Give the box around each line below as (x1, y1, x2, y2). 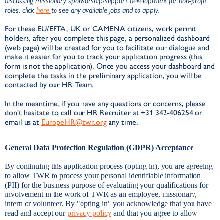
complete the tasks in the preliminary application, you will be (5, 71, 202, 80)
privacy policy (67, 209, 111, 217)
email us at (5, 117, 41, 127)
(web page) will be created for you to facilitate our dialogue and (5, 43, 209, 52)
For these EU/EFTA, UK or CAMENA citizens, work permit (5, 24, 196, 33)
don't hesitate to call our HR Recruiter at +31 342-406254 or (5, 108, 202, 117)
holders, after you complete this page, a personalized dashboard (5, 33, 210, 43)
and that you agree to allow (111, 209, 197, 217)
